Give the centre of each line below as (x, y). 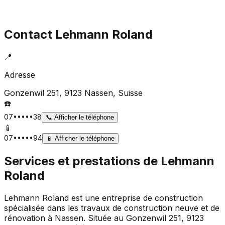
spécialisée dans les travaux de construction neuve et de (112, 208)
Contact (30, 34)
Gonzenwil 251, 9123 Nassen (59, 93)
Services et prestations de (82, 161)
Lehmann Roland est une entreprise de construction (103, 198)
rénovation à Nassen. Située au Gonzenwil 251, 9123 (104, 218)
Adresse (20, 75)
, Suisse (128, 93)
